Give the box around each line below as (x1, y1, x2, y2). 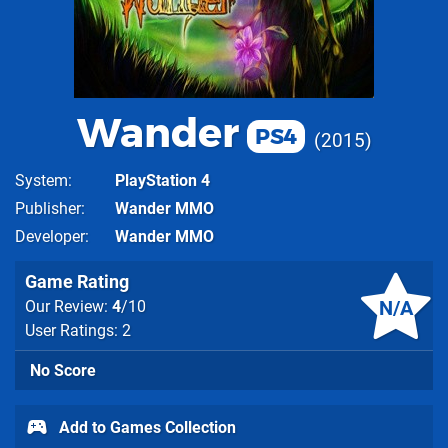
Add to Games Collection (55, 417, 236, 437)
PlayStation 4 (115, 171, 210, 190)
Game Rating (25, 271, 129, 292)
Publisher (15, 199, 81, 218)
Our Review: (25, 297, 112, 316)
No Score (30, 361, 96, 380)
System (15, 171, 68, 190)
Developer (15, 227, 85, 246)
